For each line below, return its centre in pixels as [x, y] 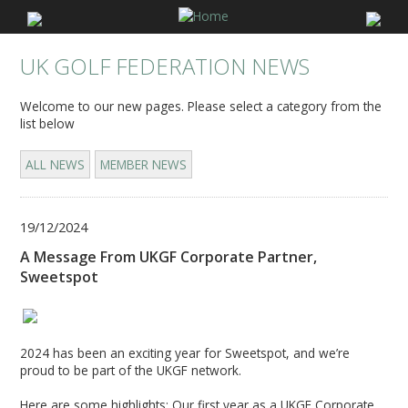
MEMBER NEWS [144, 165]
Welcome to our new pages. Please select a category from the [201, 107]
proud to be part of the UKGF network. [133, 370]
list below [48, 124]
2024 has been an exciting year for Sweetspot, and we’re [185, 352]
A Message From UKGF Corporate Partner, [169, 257]
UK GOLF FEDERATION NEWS [165, 66]
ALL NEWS [56, 165]
